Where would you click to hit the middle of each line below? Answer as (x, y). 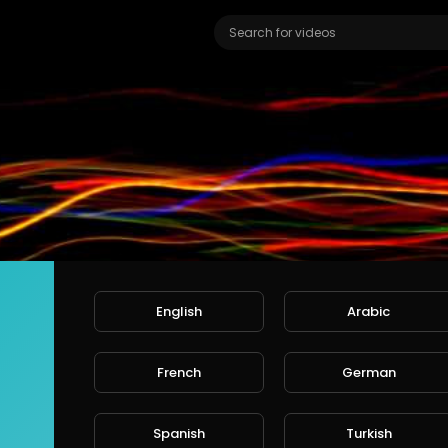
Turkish (368, 433)
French (178, 372)
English (178, 311)
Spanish (178, 433)
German (368, 372)
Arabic (369, 311)
